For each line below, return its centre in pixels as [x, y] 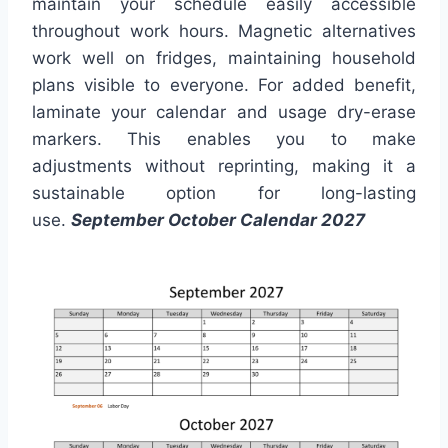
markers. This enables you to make [224, 138]
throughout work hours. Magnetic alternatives [224, 30]
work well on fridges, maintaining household [224, 57]
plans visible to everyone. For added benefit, [224, 84]
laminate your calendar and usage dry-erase [224, 111]
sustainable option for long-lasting [224, 192]
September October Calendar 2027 [218, 219]
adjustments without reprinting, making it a [224, 165]
